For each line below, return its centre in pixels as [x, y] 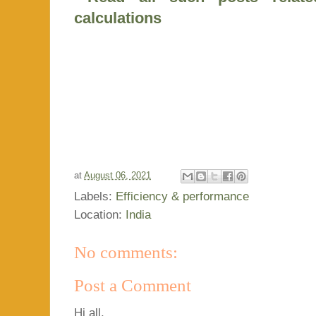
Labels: [95, 196]
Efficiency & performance [182, 196]
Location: [100, 214]
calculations [118, 18]
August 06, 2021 [117, 175]
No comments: [126, 252]
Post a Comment [133, 286]
